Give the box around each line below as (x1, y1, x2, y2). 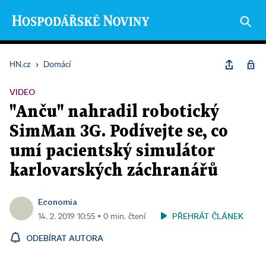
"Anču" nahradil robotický (9, 104, 219, 120)
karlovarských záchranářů (9, 163, 218, 179)
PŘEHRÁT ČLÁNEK (172, 211, 243, 221)
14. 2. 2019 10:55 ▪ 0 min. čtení (38, 213, 145, 221)
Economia (38, 197, 77, 207)
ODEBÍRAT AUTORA (26, 233, 103, 243)
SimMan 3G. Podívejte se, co (9, 124, 228, 140)
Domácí (43, 61, 71, 69)
